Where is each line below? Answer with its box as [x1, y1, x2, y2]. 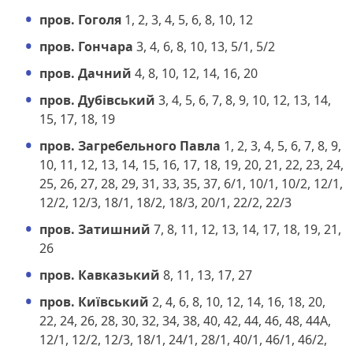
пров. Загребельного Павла [39, 136, 221, 154]
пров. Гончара [39, 37, 133, 55]
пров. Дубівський [39, 91, 155, 109]
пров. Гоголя [39, 10, 121, 28]
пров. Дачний [39, 64, 132, 82]
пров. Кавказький [39, 266, 160, 284]
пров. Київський [39, 292, 149, 310]
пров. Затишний [39, 220, 150, 238]
